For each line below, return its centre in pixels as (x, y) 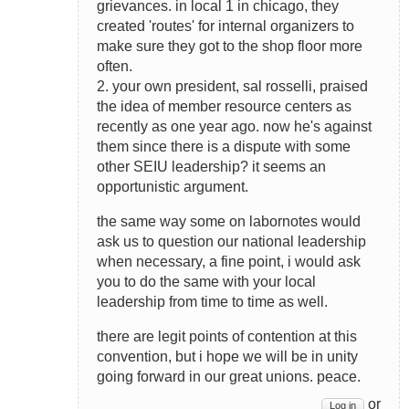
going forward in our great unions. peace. (229, 376)
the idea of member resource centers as (224, 106)
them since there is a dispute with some (224, 146)
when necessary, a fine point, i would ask (229, 261)
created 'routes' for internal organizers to (225, 26)
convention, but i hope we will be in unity (227, 356)
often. (115, 66)
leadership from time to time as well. (212, 301)
